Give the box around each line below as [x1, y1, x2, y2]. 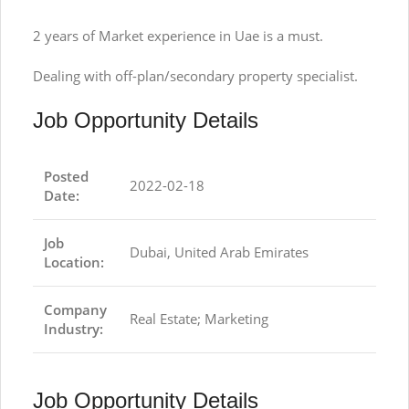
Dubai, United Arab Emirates [130, 243, 309, 262]
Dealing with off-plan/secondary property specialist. [33, 67, 358, 86]
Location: [44, 253, 104, 272]
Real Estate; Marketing [130, 309, 268, 329]
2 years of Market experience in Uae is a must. [33, 26, 323, 46]
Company [44, 300, 107, 320]
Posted [44, 167, 89, 186]
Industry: [44, 320, 103, 339]
